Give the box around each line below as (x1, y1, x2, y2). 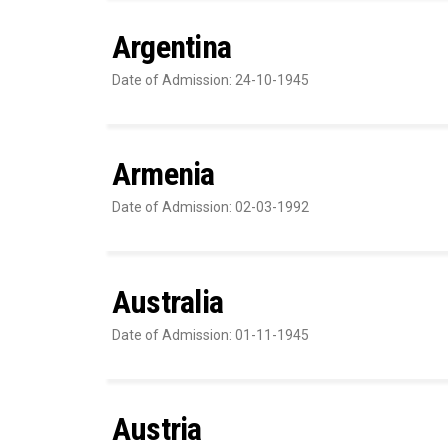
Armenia (112, 155, 215, 194)
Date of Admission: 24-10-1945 (112, 71, 309, 88)
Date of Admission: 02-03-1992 (112, 199, 309, 216)
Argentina (112, 27, 232, 66)
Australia (112, 282, 224, 321)
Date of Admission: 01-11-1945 (112, 326, 309, 343)
